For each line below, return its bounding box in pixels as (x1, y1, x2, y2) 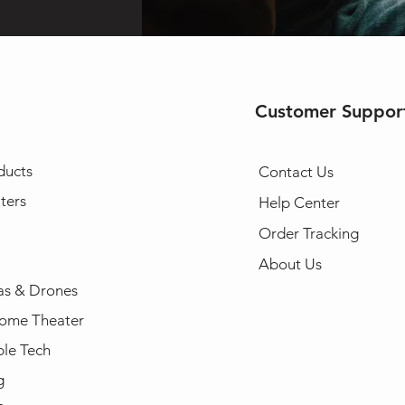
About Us (258, 254, 322, 273)
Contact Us (258, 162, 334, 181)
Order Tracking (258, 223, 359, 242)
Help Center (258, 193, 340, 212)
